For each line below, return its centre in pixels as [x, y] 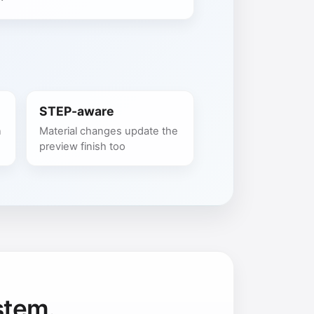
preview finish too [82, 147]
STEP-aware [76, 111]
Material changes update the [108, 131]
